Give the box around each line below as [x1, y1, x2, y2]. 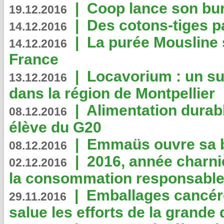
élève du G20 [9, 119, 101, 135]
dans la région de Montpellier [9, 85, 215, 101]
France [9, 51, 58, 67]
